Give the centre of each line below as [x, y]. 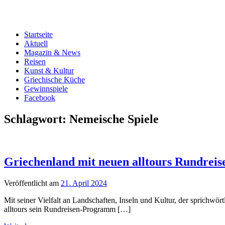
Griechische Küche [54, 80]
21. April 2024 [84, 183]
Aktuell [36, 43]
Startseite [38, 34]
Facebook [40, 98]
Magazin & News [52, 52]
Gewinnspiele [46, 89]
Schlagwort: [37, 119]
